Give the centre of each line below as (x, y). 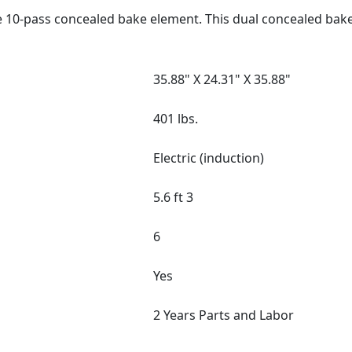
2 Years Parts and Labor (224, 315)
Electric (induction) (209, 158)
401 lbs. (176, 119)
